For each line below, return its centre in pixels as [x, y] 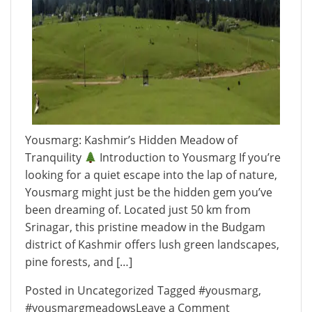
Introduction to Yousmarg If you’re [189, 157]
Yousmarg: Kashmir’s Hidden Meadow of [131, 140]
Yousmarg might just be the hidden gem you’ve [149, 192]
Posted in [51, 290]
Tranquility [55, 157]
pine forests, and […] [79, 262]
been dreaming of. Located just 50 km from [138, 210]
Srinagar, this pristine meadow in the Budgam [145, 227]
